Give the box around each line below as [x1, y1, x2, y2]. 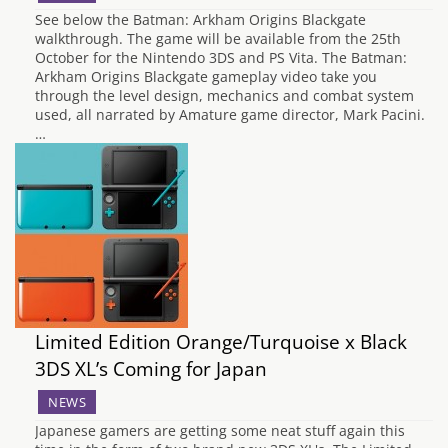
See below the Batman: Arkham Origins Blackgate [35, 9, 366, 29]
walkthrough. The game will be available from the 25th [35, 28, 401, 48]
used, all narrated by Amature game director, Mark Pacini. [35, 104, 425, 124]
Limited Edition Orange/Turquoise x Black [35, 328, 407, 355]
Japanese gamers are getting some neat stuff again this [35, 421, 405, 440]
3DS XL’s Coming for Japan [35, 355, 267, 382]
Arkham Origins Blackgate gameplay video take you [35, 66, 377, 86]
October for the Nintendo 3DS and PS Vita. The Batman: [35, 47, 407, 67]
